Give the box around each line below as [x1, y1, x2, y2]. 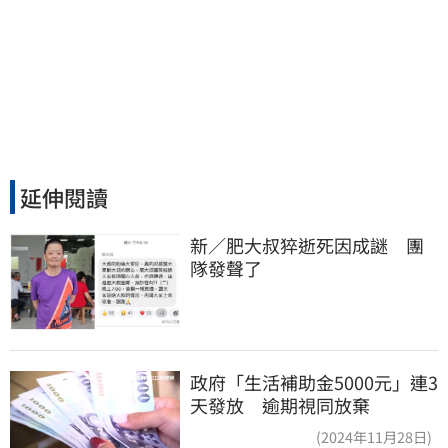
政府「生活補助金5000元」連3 [190, 368, 438, 395]
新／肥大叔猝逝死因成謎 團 [190, 232, 424, 259]
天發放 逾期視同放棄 [190, 391, 370, 418]
